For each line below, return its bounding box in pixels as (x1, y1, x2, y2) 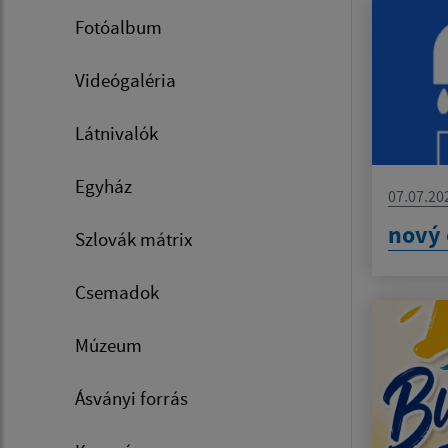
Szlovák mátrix (75, 227, 192, 251)
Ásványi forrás (75, 386, 188, 410)
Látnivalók (75, 121, 158, 145)
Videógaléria (75, 68, 176, 92)
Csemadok (75, 280, 159, 304)
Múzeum (75, 333, 142, 357)
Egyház (75, 174, 132, 198)
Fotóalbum (75, 15, 162, 39)
